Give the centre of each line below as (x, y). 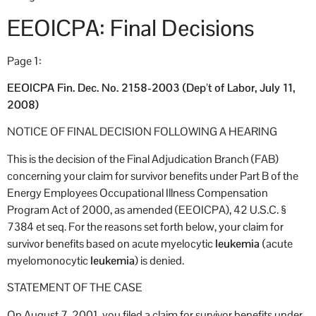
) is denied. (159, 260)
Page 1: (24, 61)
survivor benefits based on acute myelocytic (111, 243)
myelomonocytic (49, 260)
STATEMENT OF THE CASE (75, 288)
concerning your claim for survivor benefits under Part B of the (153, 176)
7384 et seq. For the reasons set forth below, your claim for (145, 226)
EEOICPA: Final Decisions (130, 28)
